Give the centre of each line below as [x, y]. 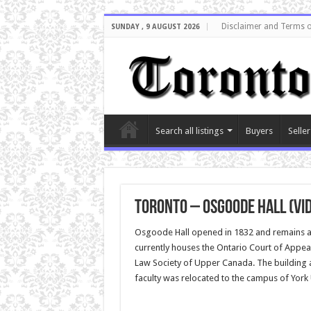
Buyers [259, 131]
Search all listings [189, 131]
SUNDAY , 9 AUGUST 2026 [155, 27]
